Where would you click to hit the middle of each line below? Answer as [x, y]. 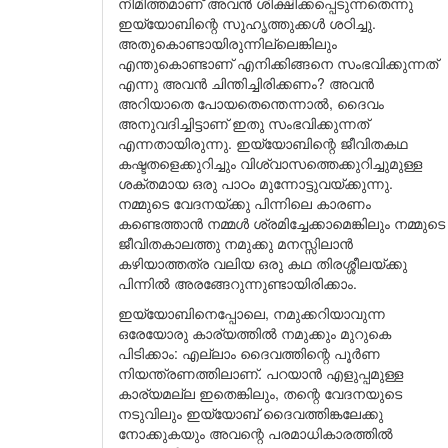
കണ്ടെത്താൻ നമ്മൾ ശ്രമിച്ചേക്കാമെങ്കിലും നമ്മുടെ [281, 223]
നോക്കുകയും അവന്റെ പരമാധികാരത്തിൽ [255, 433]
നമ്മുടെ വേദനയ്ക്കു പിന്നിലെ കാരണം [244, 203]
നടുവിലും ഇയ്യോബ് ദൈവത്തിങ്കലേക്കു [250, 413]
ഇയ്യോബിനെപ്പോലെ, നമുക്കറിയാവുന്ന [251, 313]
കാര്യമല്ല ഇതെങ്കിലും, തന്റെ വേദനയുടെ [260, 393]
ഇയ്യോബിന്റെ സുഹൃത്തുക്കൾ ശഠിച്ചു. [247, 23]
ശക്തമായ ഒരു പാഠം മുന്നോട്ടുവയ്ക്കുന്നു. [255, 183]
